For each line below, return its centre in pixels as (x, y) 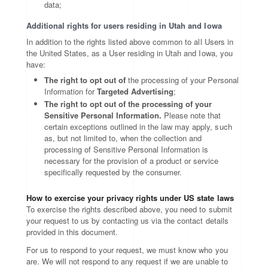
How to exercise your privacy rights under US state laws (130, 198)
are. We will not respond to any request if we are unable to (127, 261)
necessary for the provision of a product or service (132, 161)
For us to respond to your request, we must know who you (127, 250)
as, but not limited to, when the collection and (123, 138)
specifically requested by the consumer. (113, 172)
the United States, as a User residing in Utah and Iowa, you (130, 53)
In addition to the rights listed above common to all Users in (130, 42)
